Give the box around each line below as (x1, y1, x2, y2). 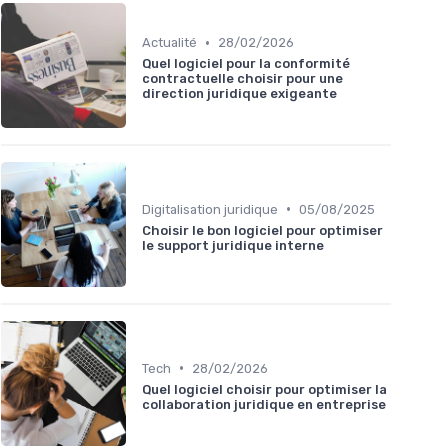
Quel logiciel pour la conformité (142, 56, 350, 72)
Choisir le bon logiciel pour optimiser (142, 222, 383, 238)
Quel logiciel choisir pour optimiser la (142, 381, 387, 397)
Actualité (142, 35, 197, 51)
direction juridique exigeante (142, 86, 337, 102)
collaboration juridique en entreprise (142, 396, 386, 412)
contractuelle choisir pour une (142, 71, 343, 87)
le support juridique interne (142, 237, 324, 253)
